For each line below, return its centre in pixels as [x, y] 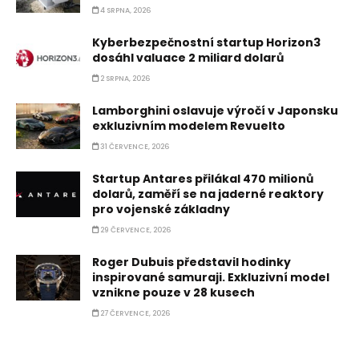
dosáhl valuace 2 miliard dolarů [188, 58]
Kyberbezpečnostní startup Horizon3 [206, 42]
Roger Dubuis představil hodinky [192, 262]
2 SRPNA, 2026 [124, 79]
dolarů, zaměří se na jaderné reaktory [208, 194]
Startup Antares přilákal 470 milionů [203, 179]
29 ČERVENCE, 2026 [135, 230]
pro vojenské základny [161, 209]
